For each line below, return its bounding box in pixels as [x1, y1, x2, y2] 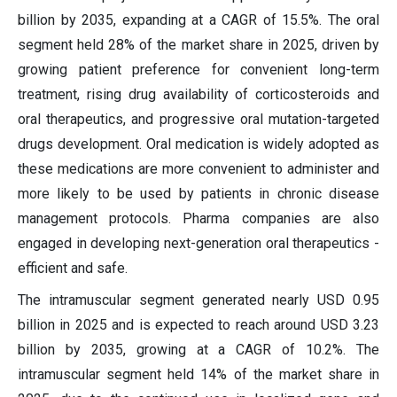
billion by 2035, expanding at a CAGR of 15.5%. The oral [18, 12, 379, 29]
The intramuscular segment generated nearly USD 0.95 [18, 292, 379, 309]
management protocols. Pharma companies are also [18, 210, 379, 228]
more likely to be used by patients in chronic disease [18, 185, 379, 203]
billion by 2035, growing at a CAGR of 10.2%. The [18, 341, 379, 359]
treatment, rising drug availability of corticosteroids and [18, 86, 379, 104]
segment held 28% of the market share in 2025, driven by [18, 36, 379, 54]
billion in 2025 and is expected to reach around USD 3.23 [18, 316, 379, 334]
